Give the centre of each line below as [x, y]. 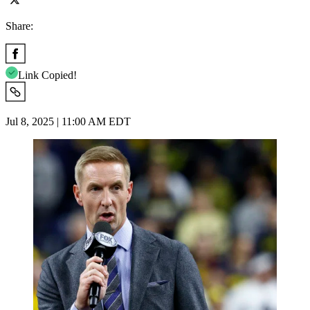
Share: [19, 26]
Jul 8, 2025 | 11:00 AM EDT [68, 121]
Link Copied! [47, 75]
